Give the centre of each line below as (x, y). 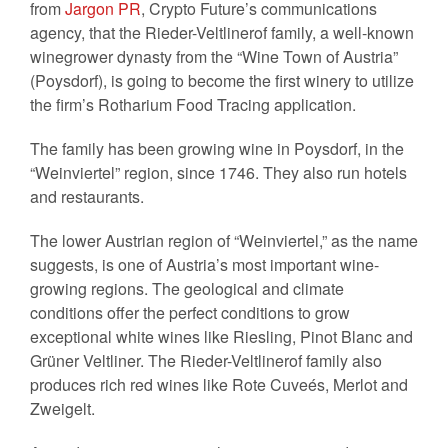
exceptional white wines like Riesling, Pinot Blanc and (221, 337)
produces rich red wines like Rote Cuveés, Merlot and (219, 385)
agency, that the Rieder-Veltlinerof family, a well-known (222, 33)
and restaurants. (87, 197)
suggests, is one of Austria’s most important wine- (204, 265)
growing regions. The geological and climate (187, 289)
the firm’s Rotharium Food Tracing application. (193, 105)
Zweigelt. (62, 409)
